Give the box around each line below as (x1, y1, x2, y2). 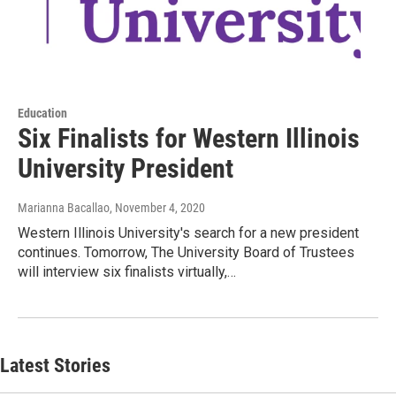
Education (18, 105, 67, 120)
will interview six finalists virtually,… (18, 263, 236, 280)
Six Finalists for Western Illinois (18, 122, 360, 154)
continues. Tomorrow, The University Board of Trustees (18, 243, 354, 261)
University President (18, 152, 233, 184)
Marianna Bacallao (18, 200, 110, 215)
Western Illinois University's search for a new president (18, 224, 359, 241)
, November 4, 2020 (110, 200, 205, 215)
